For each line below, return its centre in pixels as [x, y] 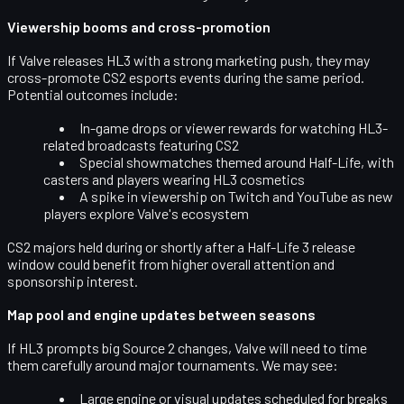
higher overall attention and [253, 263]
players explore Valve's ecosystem [146, 213]
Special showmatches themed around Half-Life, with [237, 161]
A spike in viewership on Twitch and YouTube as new [236, 196]
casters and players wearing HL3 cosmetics [174, 179]
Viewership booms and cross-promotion [139, 26]
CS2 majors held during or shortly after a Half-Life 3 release [181, 246]
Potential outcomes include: [93, 94]
